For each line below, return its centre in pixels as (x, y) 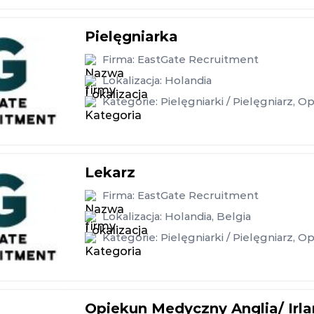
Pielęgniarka (131, 36)
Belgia (234, 216)
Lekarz (110, 172)
